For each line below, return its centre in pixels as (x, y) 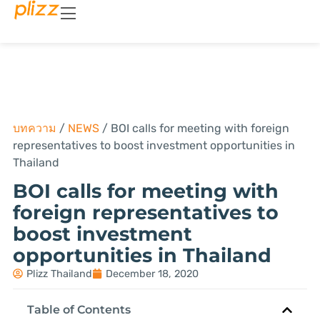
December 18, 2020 (152, 274)
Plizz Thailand (59, 274)
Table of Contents (79, 309)
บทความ (34, 128)
